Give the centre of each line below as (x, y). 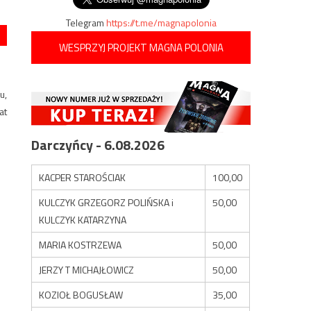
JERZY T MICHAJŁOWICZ (87, 269)
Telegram (86, 23)
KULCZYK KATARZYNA (83, 219)
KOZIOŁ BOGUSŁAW (81, 294)
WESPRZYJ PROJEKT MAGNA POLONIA (141, 48)
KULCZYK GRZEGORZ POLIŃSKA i (107, 202)
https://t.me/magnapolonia (161, 23)
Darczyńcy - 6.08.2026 (98, 144)
